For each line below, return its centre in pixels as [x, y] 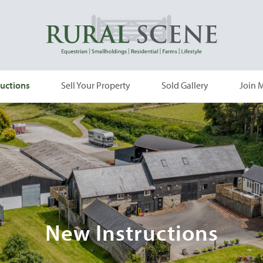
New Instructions [131, 232]
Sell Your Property [96, 85]
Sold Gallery [185, 85]
